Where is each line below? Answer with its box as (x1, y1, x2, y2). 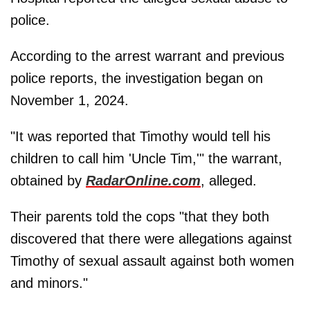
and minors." (10, 275, 88, 291)
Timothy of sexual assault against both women (10, 253, 294, 268)
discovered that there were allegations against (10, 230, 292, 246)
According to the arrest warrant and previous (10, 48, 284, 64)
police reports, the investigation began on (10, 70, 263, 86)
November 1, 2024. (10, 92, 129, 108)
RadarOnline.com (86, 172, 201, 188)
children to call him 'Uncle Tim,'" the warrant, (10, 150, 282, 166)
